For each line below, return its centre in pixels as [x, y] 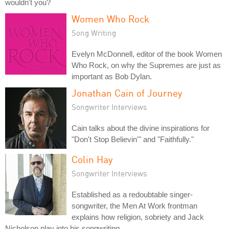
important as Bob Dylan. [112, 76]
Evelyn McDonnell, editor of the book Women [147, 54]
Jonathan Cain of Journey [127, 93]
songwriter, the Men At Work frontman [134, 205]
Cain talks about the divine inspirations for [141, 128]
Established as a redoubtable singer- [132, 194]
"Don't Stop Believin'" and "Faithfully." [133, 139]
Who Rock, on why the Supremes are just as [146, 65]
